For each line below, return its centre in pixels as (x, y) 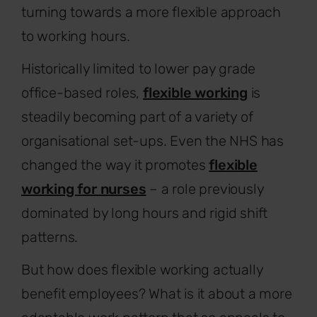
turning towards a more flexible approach (151, 12)
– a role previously (205, 189)
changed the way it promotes (115, 165)
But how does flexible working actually (142, 269)
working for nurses (84, 189)
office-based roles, (82, 92)
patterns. (50, 237)
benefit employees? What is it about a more (157, 293)
